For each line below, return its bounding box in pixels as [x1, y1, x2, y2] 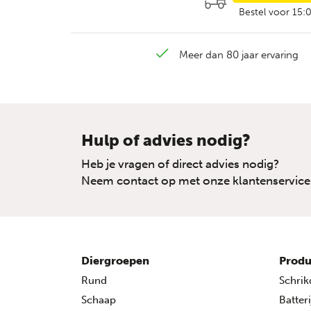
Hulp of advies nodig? [81, 130, 251, 150]
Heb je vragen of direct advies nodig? [81, 156, 279, 171]
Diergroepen [81, 253, 149, 267]
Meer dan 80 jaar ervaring [178, 48, 299, 61]
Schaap [81, 293, 116, 306]
